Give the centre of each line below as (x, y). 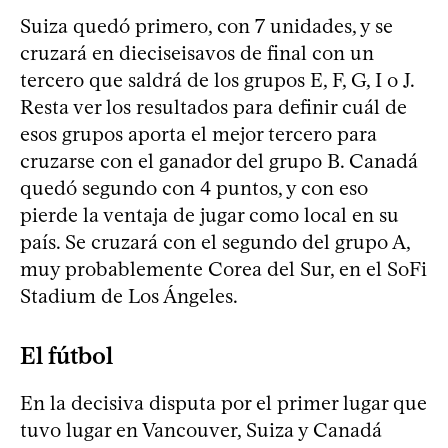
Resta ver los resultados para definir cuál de (213, 106)
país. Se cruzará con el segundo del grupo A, (215, 241)
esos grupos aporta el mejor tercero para (198, 133)
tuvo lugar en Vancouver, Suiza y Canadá (201, 429)
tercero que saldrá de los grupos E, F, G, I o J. (217, 79)
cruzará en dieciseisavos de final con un (197, 52)
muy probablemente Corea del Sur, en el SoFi (223, 268)
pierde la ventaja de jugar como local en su (209, 214)
